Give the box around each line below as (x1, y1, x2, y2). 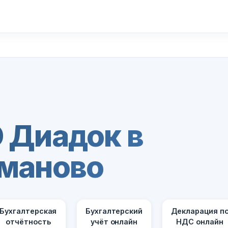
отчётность (6, 217, 51, 226)
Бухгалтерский (85, 207, 142, 216)
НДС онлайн (176, 217, 223, 226)
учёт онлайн (90, 217, 138, 226)
